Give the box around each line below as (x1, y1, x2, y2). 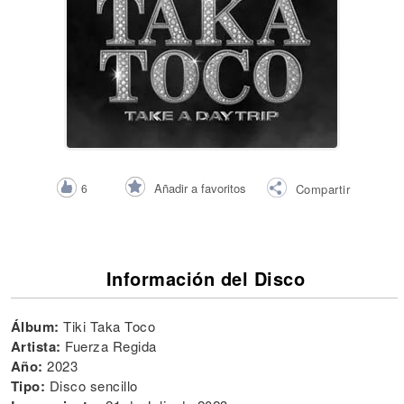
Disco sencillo (49, 376, 138, 395)
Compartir (295, 179, 350, 197)
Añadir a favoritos (153, 179, 246, 197)
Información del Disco (106, 265, 306, 291)
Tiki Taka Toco (63, 317, 155, 335)
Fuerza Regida (65, 336, 157, 355)
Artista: (10, 336, 65, 356)
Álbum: (10, 317, 63, 336)
